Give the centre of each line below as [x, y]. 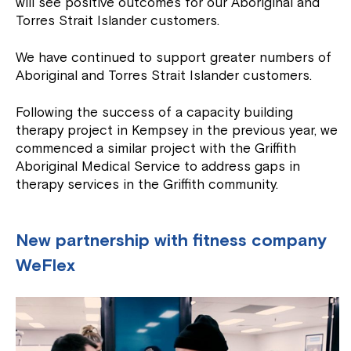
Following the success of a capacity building [155, 113]
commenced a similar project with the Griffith [156, 149]
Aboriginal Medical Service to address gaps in [158, 167]
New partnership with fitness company [172, 241]
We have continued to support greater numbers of [174, 58]
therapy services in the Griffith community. [147, 185]
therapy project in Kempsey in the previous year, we [177, 131]
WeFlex [46, 266]
